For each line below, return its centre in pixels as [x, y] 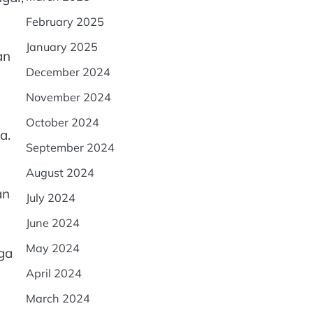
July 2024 [50, 198]
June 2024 [52, 223]
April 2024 [53, 273]
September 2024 [70, 147]
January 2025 [61, 47]
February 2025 [65, 22]
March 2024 [58, 298]
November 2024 [68, 97]
